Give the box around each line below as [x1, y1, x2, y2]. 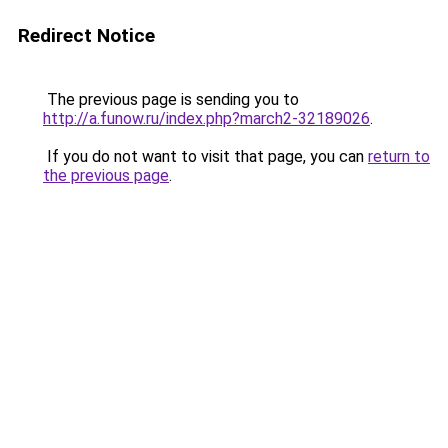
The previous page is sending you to [43, 90, 299, 109]
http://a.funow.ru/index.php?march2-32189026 [43, 109, 370, 128]
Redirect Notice [18, 24, 155, 47]
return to [368, 147, 430, 166]
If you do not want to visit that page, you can [43, 147, 368, 166]
